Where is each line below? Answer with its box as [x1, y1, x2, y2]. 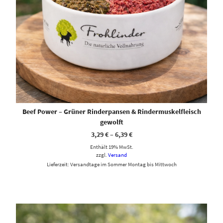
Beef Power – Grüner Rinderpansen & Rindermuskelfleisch [22, 107, 201, 116]
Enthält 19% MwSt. [90, 143, 133, 150]
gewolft [100, 117, 123, 126]
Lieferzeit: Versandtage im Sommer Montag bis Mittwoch [46, 160, 177, 168]
